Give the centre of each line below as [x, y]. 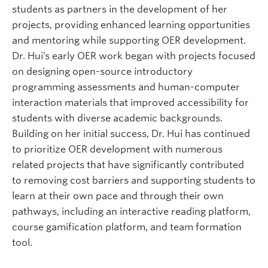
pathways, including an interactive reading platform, [131, 211]
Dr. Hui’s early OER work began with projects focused [134, 56]
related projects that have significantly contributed [128, 165]
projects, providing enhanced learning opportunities [131, 25]
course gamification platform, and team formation [127, 227]
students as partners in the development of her [120, 9]
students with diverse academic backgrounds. [117, 118]
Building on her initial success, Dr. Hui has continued [131, 133]
